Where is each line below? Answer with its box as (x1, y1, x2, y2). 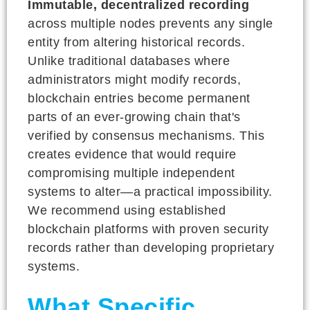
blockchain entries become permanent (28, 91, 250, 105)
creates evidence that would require (28, 147, 237, 161)
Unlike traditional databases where (28, 53, 230, 68)
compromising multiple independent (28, 165, 235, 180)
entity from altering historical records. (28, 35, 245, 49)
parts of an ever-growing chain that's (28, 109, 241, 124)
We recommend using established (28, 203, 226, 217)
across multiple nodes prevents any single (28, 16, 273, 30)
